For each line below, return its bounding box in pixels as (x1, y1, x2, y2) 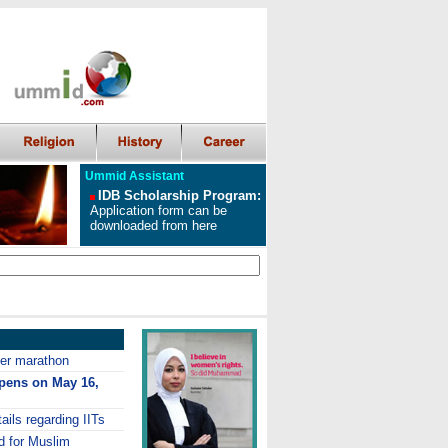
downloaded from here (90, 218, 217, 233)
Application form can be (90, 203, 227, 218)
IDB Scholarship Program (98, 188, 257, 203)
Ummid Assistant (85, 169, 184, 183)
